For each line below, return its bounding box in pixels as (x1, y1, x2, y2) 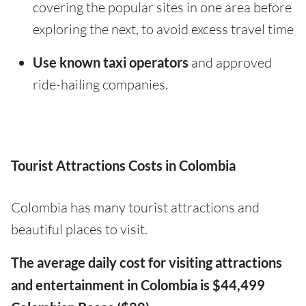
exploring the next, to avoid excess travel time (33, 20, 294, 38)
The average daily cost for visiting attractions (11, 254, 282, 271)
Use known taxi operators (33, 54, 189, 71)
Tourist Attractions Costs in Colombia (11, 157, 236, 174)
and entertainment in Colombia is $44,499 (11, 277, 265, 294)
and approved (189, 54, 272, 72)
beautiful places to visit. (11, 221, 148, 238)
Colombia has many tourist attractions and (11, 199, 260, 217)
